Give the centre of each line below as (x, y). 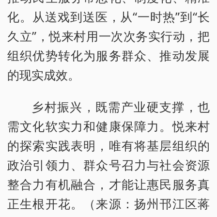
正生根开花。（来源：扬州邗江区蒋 (108, 203)
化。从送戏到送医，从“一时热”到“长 (108, 16)
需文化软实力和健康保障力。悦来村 (108, 126)
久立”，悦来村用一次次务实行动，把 (108, 36)
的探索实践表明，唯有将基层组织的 (108, 145)
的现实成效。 (44, 74)
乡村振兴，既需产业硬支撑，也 (121, 106)
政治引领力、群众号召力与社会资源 (108, 164)
